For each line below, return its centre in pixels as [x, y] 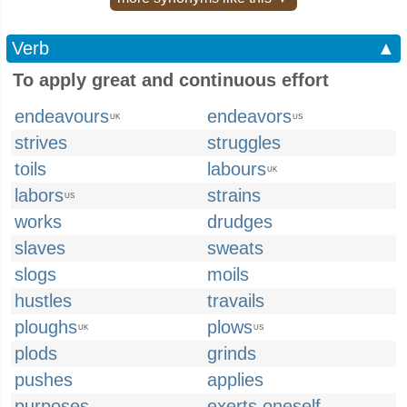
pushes [44, 380]
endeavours [62, 116]
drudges [240, 222]
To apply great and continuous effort [171, 80]
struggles [244, 143]
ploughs [46, 327]
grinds [232, 353]
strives [41, 143]
